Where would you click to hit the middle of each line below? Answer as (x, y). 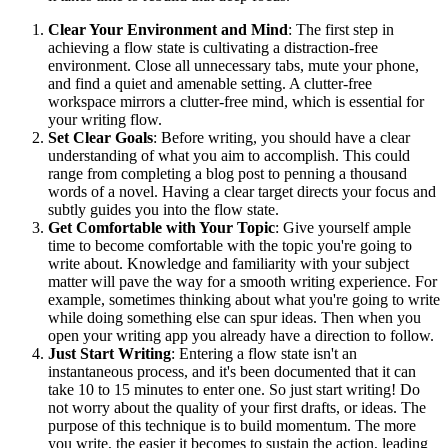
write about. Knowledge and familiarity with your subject (228, 263)
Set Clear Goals (100, 137)
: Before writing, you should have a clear (281, 137)
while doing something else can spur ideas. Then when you (234, 317)
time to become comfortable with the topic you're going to (230, 245)
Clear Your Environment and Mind (168, 29)
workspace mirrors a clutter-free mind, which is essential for (236, 101)
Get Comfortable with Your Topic (161, 227)
